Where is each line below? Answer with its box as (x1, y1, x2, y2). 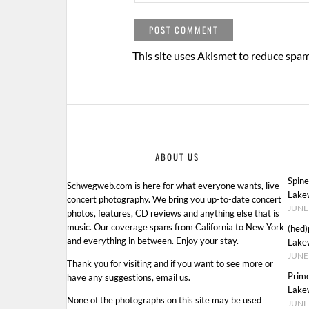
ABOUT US (155, 150, 199, 164)
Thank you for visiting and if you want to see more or (67, 257, 273, 269)
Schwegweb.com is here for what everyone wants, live (67, 179, 279, 191)
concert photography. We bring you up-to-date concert (67, 193, 281, 205)
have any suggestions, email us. (67, 271, 190, 283)
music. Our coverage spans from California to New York (67, 221, 284, 232)
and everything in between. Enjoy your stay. (67, 235, 239, 246)
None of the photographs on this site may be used (67, 294, 261, 306)
